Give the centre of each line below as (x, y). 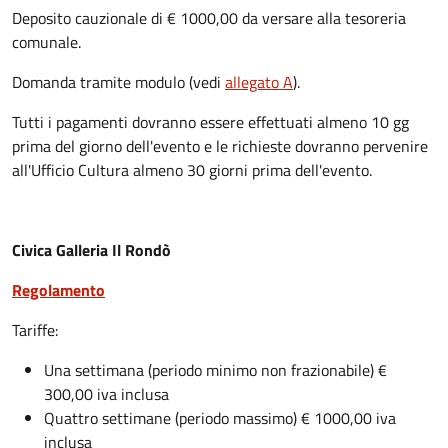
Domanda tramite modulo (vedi (118, 81)
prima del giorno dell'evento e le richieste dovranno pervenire (220, 145)
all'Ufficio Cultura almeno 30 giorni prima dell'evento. (194, 169)
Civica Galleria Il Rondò (91, 249)
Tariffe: (35, 329)
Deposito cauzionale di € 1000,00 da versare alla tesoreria (209, 17)
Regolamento (58, 289)
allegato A (259, 81)
